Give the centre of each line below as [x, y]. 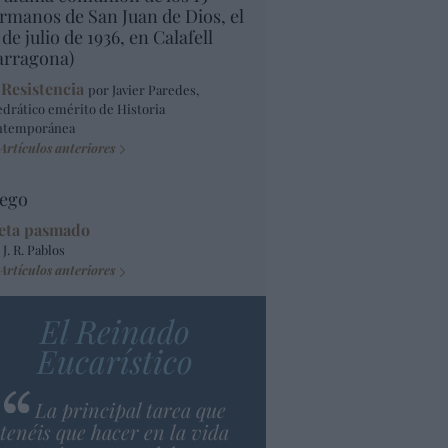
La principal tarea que [130, 409]
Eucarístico [114, 360]
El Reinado [114, 330]
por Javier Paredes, [144, 90]
